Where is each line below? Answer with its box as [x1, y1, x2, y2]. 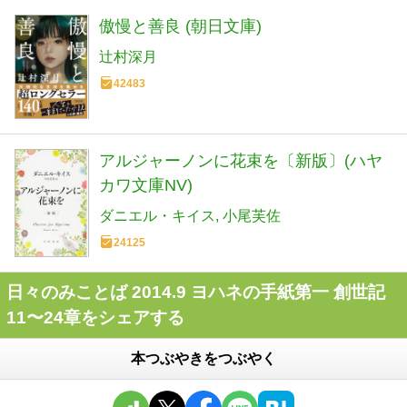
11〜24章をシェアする [6, 308, 184, 328]
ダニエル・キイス [99, 207, 215, 223]
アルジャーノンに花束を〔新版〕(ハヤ [99, 151, 382, 170]
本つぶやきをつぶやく [131, 351, 276, 367]
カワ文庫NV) [99, 175, 193, 194]
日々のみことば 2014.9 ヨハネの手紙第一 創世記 [6, 283, 385, 303]
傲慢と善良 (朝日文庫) [99, 17, 262, 36]
